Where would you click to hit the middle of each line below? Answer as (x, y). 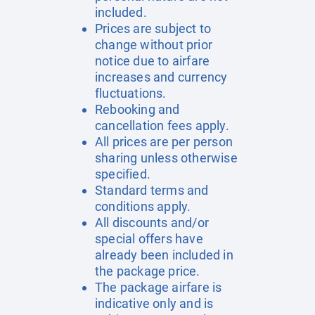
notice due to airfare (153, 61)
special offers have (149, 239)
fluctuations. (131, 93)
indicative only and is (154, 303)
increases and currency (161, 77)
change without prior (154, 45)
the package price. (148, 271)
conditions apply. (143, 206)
